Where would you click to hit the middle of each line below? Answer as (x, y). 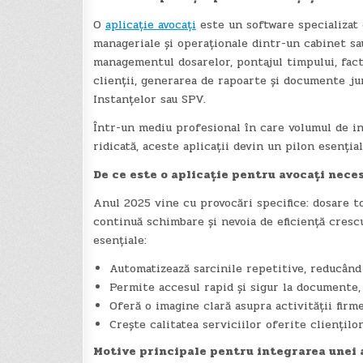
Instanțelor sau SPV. (149, 100)
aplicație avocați (150, 25)
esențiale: (120, 241)
